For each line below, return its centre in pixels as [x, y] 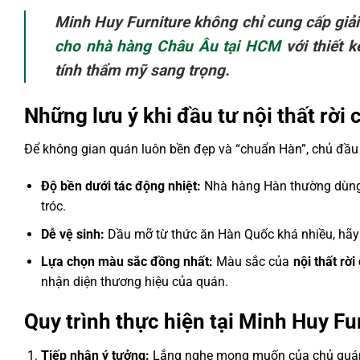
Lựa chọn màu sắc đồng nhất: [127, 262]
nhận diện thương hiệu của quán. [134, 282]
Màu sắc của [253, 262]
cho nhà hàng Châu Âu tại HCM [168, 46]
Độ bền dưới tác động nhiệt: [121, 186]
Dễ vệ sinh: [72, 234]
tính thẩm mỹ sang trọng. [142, 70]
